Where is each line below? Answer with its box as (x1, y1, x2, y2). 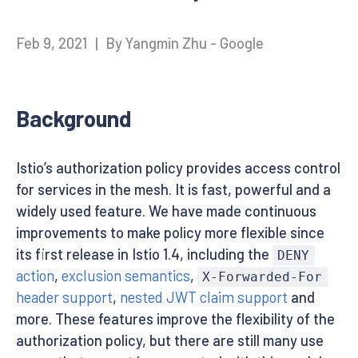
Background (16, 105, 132, 132)
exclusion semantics (62, 267, 190, 284)
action (16, 267, 54, 284)
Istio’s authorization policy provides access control (16, 159, 340, 177)
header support (16, 288, 113, 306)
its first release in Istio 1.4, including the (16, 245, 272, 263)
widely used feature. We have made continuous (16, 202, 316, 220)
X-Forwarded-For (202, 269, 323, 284)
